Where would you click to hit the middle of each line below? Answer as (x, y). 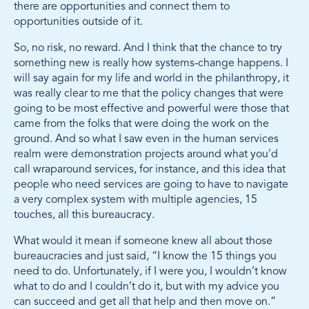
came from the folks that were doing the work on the (141, 124)
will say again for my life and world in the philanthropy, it (151, 79)
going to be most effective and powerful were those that (151, 109)
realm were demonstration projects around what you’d (146, 155)
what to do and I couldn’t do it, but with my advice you (147, 287)
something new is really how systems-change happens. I (151, 64)
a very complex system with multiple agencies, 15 (136, 200)
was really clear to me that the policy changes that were (149, 94)
